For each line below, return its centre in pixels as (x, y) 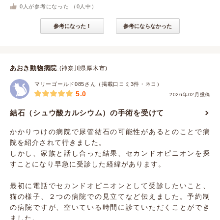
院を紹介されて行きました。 (58, 142)
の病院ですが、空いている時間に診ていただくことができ (110, 207)
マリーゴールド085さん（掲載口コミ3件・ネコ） (98, 84)
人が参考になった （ (50, 6)
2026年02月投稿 (190, 95)
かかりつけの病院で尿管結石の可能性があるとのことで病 (110, 132)
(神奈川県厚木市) (83, 68)
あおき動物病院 (35, 68)
